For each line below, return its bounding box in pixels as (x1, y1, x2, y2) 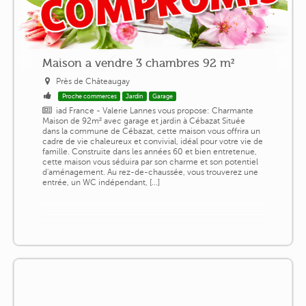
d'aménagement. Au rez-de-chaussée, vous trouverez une (42, 167, 258, 177)
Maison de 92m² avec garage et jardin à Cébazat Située (42, 115, 245, 126)
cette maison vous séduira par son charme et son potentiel (42, 156, 258, 167)
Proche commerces (61, 92, 117, 100)
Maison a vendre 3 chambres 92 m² (42, 55, 234, 70)
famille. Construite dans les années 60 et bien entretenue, (42, 146, 257, 156)
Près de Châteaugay (56, 76, 130, 86)
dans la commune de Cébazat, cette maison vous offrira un (42, 126, 260, 136)
